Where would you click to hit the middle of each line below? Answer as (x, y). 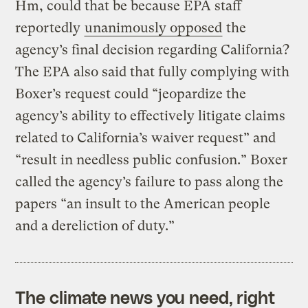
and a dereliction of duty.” (95, 225)
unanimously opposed (154, 27)
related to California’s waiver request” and (146, 137)
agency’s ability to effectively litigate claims (151, 115)
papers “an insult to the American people (143, 203)
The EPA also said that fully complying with (153, 71)
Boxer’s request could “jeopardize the (131, 93)
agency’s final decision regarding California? (153, 49)
